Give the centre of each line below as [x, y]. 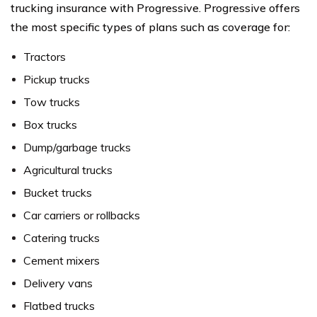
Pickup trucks [57, 79]
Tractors [45, 56]
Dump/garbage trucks [77, 147]
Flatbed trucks [59, 305]
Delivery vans [58, 283]
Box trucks [50, 124]
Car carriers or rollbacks [82, 215]
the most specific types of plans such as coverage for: [150, 27]
